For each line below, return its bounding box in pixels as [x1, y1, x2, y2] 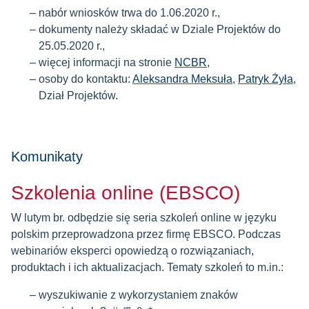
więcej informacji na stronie [39, 57, 175, 68]
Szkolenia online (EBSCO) [11, 182, 240, 203]
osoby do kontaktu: [39, 73, 132, 85]
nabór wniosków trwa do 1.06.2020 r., [39, 7, 220, 19]
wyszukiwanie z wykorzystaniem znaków [39, 289, 238, 301]
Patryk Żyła [238, 73, 293, 85]
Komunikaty [11, 149, 83, 164]
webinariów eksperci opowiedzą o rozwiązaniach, [11, 245, 254, 257]
